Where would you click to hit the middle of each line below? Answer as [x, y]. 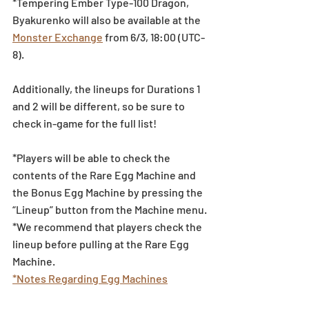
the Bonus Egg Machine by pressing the [109, 192]
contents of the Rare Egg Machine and [105, 175]
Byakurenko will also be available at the [108, 19]
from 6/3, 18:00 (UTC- [154, 37]
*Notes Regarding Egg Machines [90, 278]
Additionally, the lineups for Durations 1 [107, 88]
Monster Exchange [58, 37]
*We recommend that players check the [108, 226]
